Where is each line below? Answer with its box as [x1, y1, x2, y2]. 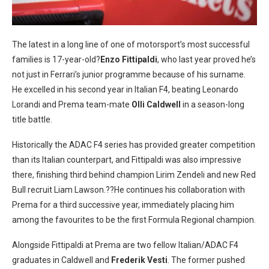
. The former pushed [168, 255, 245, 265]
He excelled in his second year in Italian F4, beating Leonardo [12, 84, 238, 94]
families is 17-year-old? [12, 54, 100, 64]
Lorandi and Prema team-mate [12, 99, 131, 109]
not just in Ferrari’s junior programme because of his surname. [12, 69, 246, 79]
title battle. [12, 114, 52, 124]
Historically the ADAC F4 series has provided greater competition [12, 139, 255, 150]
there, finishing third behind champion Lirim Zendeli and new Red [12, 169, 256, 180]
